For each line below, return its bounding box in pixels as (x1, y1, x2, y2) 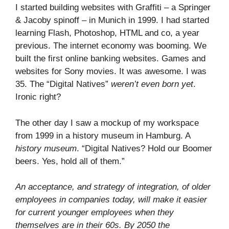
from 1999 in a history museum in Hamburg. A (15, 130, 190, 141)
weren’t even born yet (111, 79, 193, 89)
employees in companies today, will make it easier (15, 195, 207, 204)
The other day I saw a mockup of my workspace (15, 118, 199, 128)
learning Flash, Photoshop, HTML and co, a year (15, 28, 199, 38)
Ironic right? (15, 92, 61, 102)
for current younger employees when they (15, 208, 174, 217)
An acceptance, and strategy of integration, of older (15, 182, 211, 192)
